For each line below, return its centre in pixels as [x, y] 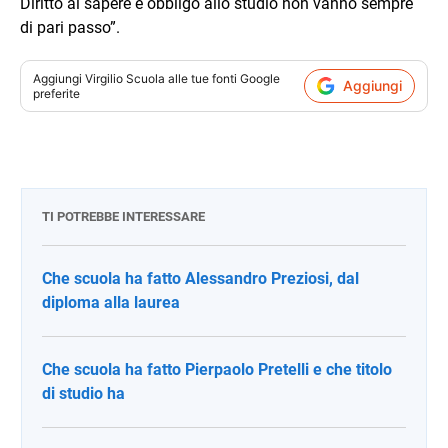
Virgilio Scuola [125, 78]
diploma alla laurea [111, 302]
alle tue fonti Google [222, 78]
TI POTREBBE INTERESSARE [123, 216]
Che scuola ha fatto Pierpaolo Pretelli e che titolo [217, 369]
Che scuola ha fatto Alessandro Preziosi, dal [200, 278]
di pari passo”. [70, 27]
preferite [56, 93]
